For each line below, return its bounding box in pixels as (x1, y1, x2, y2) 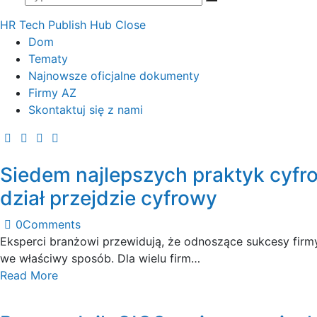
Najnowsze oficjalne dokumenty (28, 68, 200, 83)
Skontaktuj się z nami (28, 102, 143, 117)
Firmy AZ (28, 85, 76, 100)
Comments (23, 217, 81, 231)
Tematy (28, 51, 68, 66)
